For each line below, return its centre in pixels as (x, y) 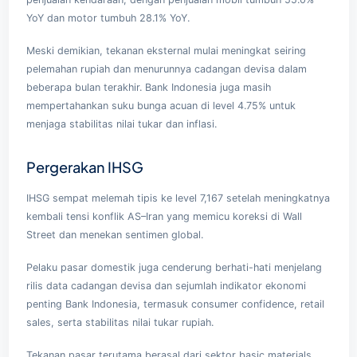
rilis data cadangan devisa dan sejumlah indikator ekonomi (166, 285)
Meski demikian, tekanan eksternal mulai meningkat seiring (166, 50)
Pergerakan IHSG (84, 167)
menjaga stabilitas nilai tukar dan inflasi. (121, 124)
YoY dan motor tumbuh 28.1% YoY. (108, 18)
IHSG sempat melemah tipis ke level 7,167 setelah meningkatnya (178, 198)
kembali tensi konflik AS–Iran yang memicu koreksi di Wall (164, 216)
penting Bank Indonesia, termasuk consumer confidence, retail (175, 304)
